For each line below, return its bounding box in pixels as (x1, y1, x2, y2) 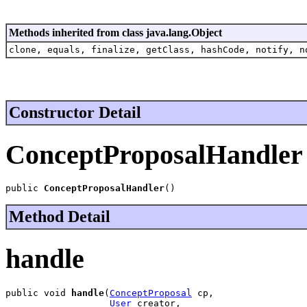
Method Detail (9, 208, 110, 226)
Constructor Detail (9, 103, 141, 121)
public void (5, 287, 71, 298)
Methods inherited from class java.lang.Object (9, 26, 222, 38)
